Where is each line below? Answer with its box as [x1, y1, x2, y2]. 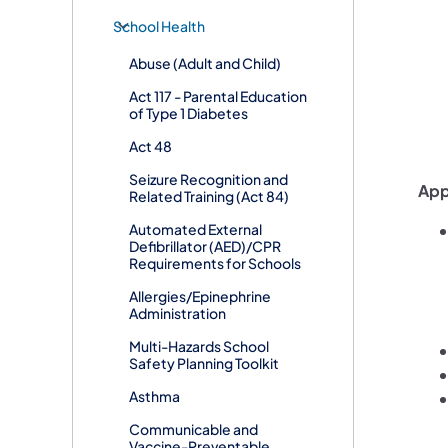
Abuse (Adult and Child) [129, 53, 281, 72]
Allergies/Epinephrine [129, 286, 271, 305]
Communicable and [129, 419, 258, 438]
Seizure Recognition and [129, 169, 288, 188]
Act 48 [129, 136, 172, 155]
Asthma [129, 386, 180, 405]
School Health [113, 16, 205, 35]
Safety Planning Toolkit [129, 353, 279, 372]
